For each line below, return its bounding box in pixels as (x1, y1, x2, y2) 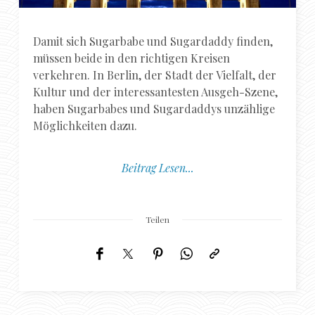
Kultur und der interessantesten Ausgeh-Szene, (33, 84, 278, 99)
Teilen (146, 213, 169, 225)
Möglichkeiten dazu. (33, 117, 138, 133)
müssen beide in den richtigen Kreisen (33, 50, 231, 65)
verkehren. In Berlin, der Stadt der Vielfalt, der (33, 67, 277, 82)
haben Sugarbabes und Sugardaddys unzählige (33, 101, 276, 116)
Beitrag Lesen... (121, 160, 194, 175)
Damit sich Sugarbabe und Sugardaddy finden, (33, 33, 274, 49)
